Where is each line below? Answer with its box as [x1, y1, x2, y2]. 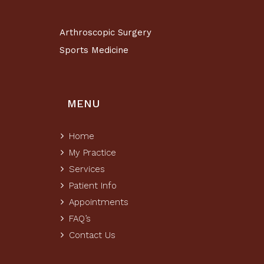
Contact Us [69, 230, 115, 240]
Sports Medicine [60, 45, 129, 55]
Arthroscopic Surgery [60, 27, 152, 38]
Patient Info [69, 180, 117, 191]
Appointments [69, 197, 128, 207]
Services [69, 164, 105, 174]
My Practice [69, 147, 116, 158]
